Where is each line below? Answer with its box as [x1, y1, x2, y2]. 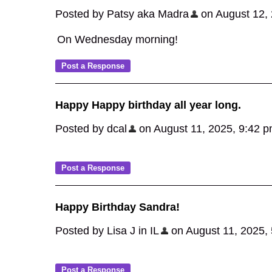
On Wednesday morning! [57, 33, 178, 46]
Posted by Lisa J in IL [55, 225, 159, 237]
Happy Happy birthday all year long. [55, 99, 241, 111]
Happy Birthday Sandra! [55, 201, 180, 213]
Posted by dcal [55, 123, 127, 135]
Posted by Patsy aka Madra [55, 8, 189, 20]
